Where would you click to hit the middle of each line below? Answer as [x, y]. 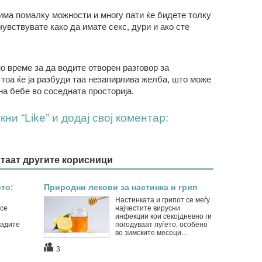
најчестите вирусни [147, 208]
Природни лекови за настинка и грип [120, 187]
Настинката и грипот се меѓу [162, 200]
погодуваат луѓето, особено [161, 225]
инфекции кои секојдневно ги [163, 216]
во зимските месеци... [151, 233]
